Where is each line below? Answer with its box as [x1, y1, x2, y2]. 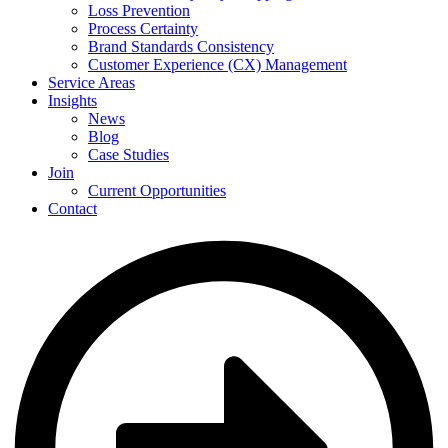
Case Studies [88, 146, 169, 163]
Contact [48, 200, 97, 217]
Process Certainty [88, 20, 198, 37]
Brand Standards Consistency [88, 38, 274, 55]
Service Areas [48, 74, 135, 91]
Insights [48, 92, 97, 109]
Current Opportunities [88, 182, 226, 199]
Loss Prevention [88, 2, 190, 19]
